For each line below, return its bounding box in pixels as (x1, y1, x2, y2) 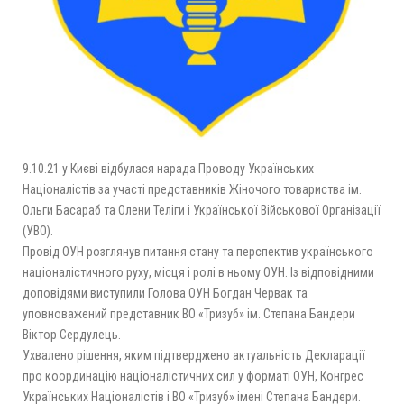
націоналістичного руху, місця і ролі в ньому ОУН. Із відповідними (23, 264, 374, 280)
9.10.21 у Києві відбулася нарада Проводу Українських (23, 161, 314, 176)
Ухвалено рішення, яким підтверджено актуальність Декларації (23, 347, 365, 363)
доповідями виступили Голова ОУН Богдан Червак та (23, 285, 308, 300)
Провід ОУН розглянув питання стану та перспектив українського (23, 243, 373, 259)
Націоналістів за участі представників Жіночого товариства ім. (23, 181, 362, 197)
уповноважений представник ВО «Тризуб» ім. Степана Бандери (23, 306, 355, 321)
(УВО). (23, 223, 53, 238)
